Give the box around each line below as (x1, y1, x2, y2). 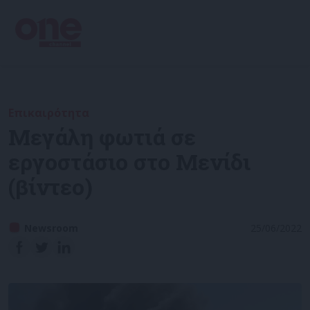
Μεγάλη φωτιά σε (8, 122, 196, 152)
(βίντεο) (8, 172, 93, 201)
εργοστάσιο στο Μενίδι (8, 147, 250, 176)
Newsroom (24, 221, 78, 235)
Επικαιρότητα (8, 105, 89, 120)
